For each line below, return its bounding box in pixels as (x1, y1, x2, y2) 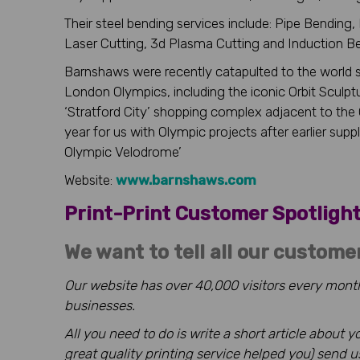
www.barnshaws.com (116, 171, 256, 188)
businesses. (64, 297, 135, 313)
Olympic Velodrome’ (64, 143, 182, 160)
